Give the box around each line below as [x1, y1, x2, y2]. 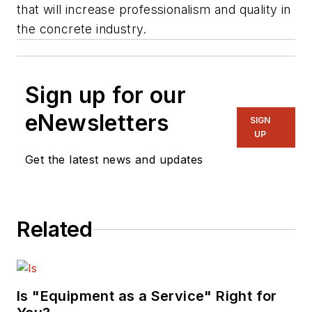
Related [17, 217, 93, 242]
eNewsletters [25, 109, 169, 137]
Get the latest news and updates [25, 153, 203, 167]
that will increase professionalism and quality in [17, 2, 291, 17]
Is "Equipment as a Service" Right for [17, 288, 277, 305]
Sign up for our [25, 81, 186, 109]
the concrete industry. [17, 22, 147, 37]
